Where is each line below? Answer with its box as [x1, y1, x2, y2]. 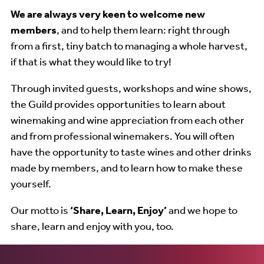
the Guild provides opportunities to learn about [11, 97, 226, 110]
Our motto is [11, 203, 70, 216]
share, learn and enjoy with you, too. [11, 219, 176, 232]
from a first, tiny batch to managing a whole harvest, [11, 38, 247, 52]
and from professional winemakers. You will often [11, 128, 235, 142]
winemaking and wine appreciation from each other [11, 113, 245, 126]
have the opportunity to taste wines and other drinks [11, 144, 252, 158]
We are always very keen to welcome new [11, 6, 205, 21]
